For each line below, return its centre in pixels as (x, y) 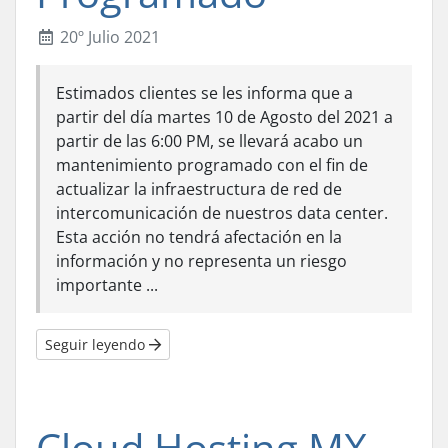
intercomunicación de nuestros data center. (222, 213)
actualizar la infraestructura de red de (199, 189)
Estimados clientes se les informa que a (204, 93)
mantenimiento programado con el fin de (212, 165)
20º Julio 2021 (108, 37)
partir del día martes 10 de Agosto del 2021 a (224, 117)
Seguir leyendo (97, 345)
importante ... (107, 285)
